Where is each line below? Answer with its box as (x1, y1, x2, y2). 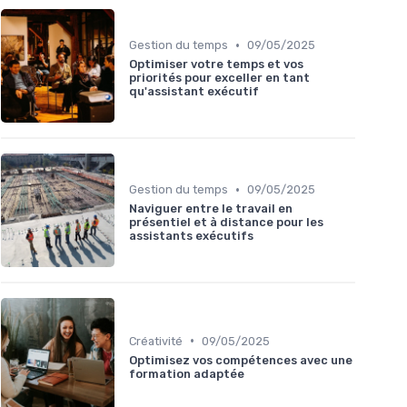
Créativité (129, 333, 183, 348)
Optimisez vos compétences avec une (129, 352, 352, 367)
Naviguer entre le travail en (129, 202, 293, 216)
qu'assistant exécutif (129, 84, 259, 99)
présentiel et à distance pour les (129, 215, 323, 230)
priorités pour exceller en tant (129, 71, 310, 85)
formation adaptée (129, 366, 244, 381)
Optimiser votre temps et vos (129, 57, 303, 72)
